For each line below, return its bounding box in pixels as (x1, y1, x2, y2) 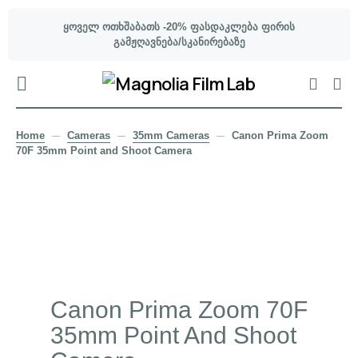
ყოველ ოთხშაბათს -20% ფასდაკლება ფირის (63, 21, 295, 33)
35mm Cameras (133, 129, 209, 141)
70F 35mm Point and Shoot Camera (16, 145, 192, 157)
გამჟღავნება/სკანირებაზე (113, 36, 245, 48)
